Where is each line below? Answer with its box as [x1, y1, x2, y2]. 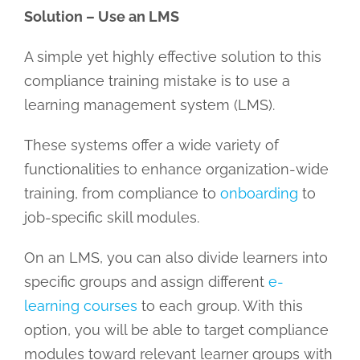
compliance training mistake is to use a [23, 72, 290, 89]
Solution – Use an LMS [23, 7, 179, 25]
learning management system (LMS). [23, 96, 275, 113]
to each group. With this [137, 297, 303, 314]
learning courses [23, 297, 137, 314]
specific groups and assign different [23, 272, 268, 290]
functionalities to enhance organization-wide [23, 160, 329, 178]
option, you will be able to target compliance [23, 321, 329, 338]
